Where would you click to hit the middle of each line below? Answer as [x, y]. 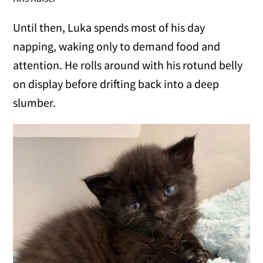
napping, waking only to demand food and [117, 46]
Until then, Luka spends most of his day [109, 28]
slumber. [35, 103]
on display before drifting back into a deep [116, 84]
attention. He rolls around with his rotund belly [128, 65]
